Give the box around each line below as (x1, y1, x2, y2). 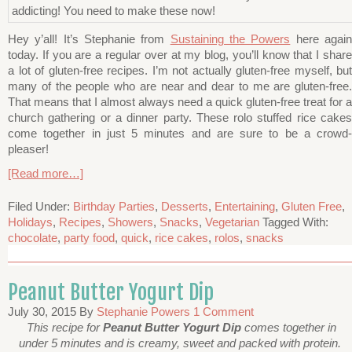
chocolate (8, 230, 57, 244)
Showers (108, 214, 153, 229)
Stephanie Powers (97, 304, 190, 318)
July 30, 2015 (8, 304, 76, 318)
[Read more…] (8, 166, 83, 180)
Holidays (8, 214, 53, 229)
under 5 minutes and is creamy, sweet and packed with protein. (19, 335, 341, 350)
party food (64, 230, 115, 244)
